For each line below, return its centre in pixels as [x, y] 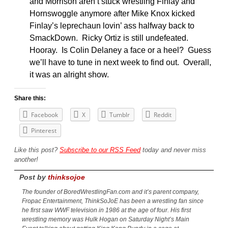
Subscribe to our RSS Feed [100, 150]
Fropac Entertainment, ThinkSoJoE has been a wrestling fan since [113, 201]
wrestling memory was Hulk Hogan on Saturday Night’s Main [106, 220]
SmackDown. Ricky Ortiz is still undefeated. [110, 38]
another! [26, 159]
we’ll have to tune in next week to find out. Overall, [120, 62]
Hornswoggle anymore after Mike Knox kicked [112, 13]
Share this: [30, 98]
